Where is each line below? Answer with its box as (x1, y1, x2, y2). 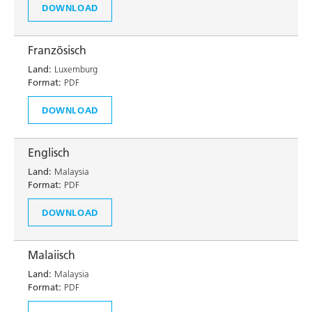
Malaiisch (28, 248, 75, 262)
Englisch (28, 146, 70, 159)
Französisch (28, 43, 86, 57)
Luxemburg (52, 63, 97, 75)
